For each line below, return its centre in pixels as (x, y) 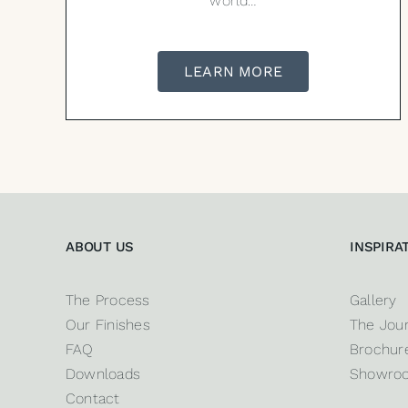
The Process (107, 301)
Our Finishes (107, 325)
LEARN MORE (233, 72)
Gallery (373, 301)
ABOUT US (100, 247)
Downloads (103, 374)
